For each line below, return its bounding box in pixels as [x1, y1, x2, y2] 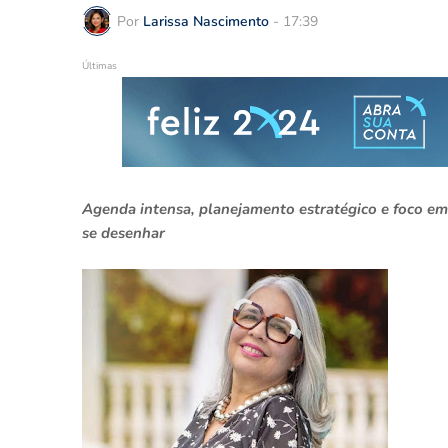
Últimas [82, 59, 117, 73]
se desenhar [82, 223, 165, 243]
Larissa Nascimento [143, 11, 269, 31]
